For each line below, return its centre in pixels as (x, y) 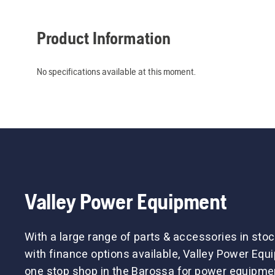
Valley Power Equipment (126, 201)
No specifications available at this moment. (116, 71)
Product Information (104, 38)
